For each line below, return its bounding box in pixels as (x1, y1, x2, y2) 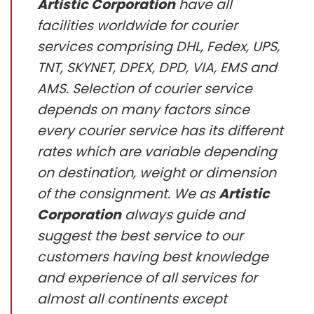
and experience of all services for (37, 268, 257, 287)
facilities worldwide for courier (37, 15, 238, 35)
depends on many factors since (37, 100, 250, 119)
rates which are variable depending (37, 142, 277, 161)
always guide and (121, 205, 245, 224)
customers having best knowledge (37, 247, 268, 266)
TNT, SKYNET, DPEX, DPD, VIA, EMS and (37, 57, 277, 77)
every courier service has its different (37, 121, 283, 140)
